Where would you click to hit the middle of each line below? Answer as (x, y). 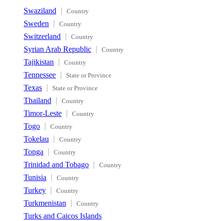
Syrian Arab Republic (57, 49)
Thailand (37, 100)
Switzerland (42, 36)
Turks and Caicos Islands (63, 216)
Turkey (35, 190)
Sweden (36, 23)
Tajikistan (39, 62)
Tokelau (36, 139)
